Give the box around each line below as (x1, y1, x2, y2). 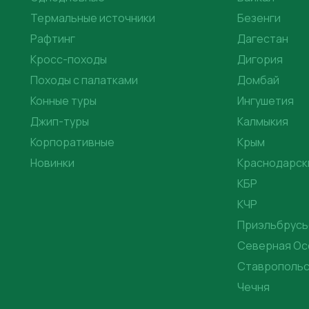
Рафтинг (30, 30, 75, 46)
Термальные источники (30, 10, 155, 26)
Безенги (237, 10, 281, 26)
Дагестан (237, 30, 288, 46)
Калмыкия (237, 113, 288, 129)
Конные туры (30, 92, 97, 108)
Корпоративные (30, 134, 114, 150)
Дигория (237, 51, 283, 67)
